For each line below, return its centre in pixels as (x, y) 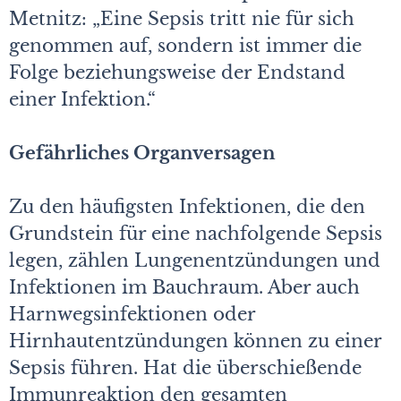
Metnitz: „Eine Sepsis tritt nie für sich (182, 18)
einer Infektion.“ (82, 99)
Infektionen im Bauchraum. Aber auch (184, 287)
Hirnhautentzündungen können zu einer (195, 341)
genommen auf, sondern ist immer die (185, 45)
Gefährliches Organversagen (142, 153)
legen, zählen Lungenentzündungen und (195, 260)
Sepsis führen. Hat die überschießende (185, 367)
